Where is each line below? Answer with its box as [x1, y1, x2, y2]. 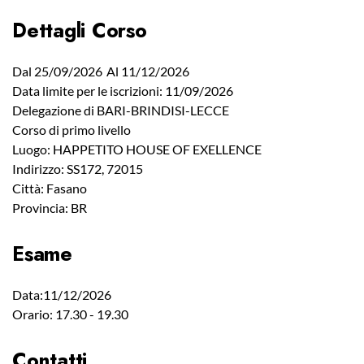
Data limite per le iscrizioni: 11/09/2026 [12, 83, 233, 98]
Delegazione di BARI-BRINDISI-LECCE [12, 102, 229, 118]
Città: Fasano [12, 180, 87, 196]
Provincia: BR [12, 200, 87, 215]
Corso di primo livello [12, 122, 131, 137]
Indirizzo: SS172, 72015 [12, 161, 143, 176]
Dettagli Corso [12, 15, 147, 45]
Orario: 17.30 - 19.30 [12, 306, 128, 322]
